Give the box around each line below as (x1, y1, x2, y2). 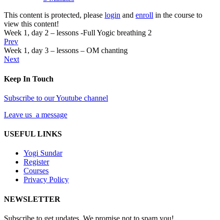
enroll (136, 11, 153, 20)
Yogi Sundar (24, 149, 62, 158)
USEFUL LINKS (4, 130, 62, 138)
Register (24, 158, 49, 166)
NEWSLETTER (4, 194, 60, 203)
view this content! (4, 20, 59, 28)
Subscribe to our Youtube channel (4, 93, 108, 102)
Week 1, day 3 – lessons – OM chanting (4, 46, 128, 55)
